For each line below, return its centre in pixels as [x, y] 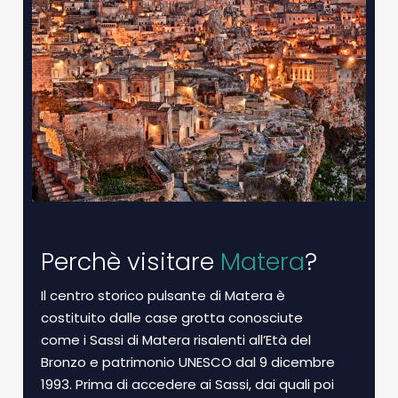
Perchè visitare [131, 262]
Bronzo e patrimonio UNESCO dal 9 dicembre [188, 362]
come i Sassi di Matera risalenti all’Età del [176, 340]
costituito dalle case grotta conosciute [172, 318]
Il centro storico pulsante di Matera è [163, 295]
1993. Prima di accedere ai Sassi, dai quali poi [188, 384]
